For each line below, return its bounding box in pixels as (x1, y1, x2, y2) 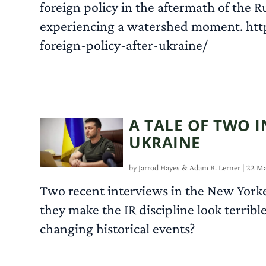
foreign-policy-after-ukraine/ (40, 36, 208, 53)
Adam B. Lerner (189, 162, 241, 172)
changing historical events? (40, 220, 195, 236)
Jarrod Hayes (138, 162, 180, 172)
